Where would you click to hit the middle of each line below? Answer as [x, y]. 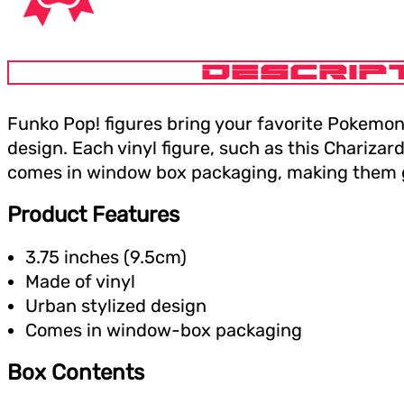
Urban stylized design [116, 305]
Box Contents [76, 372]
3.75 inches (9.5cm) [106, 257]
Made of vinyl [80, 281]
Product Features [93, 214]
